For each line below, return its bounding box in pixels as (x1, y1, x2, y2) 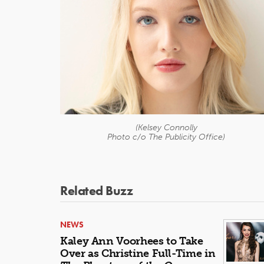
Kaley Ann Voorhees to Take (60, 235, 203, 247)
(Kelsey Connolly (135, 123, 197, 133)
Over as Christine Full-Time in (60, 247, 216, 260)
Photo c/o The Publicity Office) (107, 132, 225, 142)
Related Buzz (60, 182, 133, 199)
